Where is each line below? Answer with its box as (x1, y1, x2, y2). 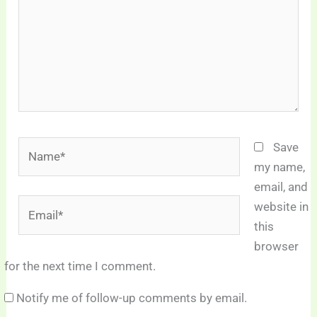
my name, (253, 159, 305, 174)
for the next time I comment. (4, 258, 156, 273)
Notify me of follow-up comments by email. (16, 290, 248, 305)
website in (253, 199, 309, 214)
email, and (253, 179, 308, 194)
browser (253, 238, 299, 253)
